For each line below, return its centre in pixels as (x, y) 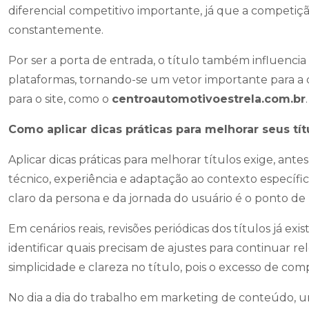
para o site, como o (60, 99)
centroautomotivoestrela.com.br (209, 99)
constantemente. (56, 30)
